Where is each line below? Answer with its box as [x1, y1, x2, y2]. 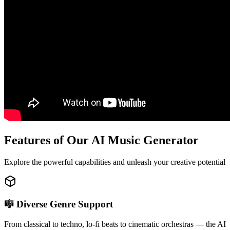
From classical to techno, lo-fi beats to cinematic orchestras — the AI [4, 220, 226, 229]
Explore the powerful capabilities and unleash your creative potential [4, 157, 225, 166]
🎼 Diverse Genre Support [4, 199, 113, 210]
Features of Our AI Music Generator [4, 133, 199, 147]
